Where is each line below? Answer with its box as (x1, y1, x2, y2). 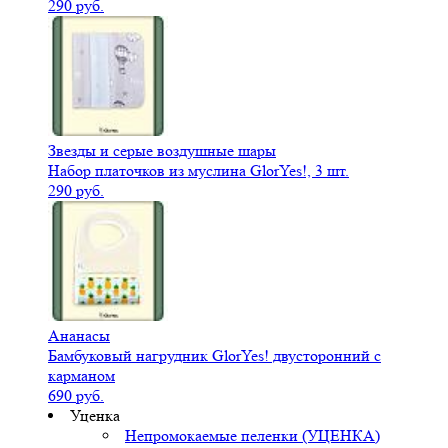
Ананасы (48, 326, 110, 346)
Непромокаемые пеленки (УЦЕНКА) (125, 426, 380, 446)
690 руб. (48, 386, 104, 406)
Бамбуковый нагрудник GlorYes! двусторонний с (48, 346, 381, 366)
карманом (48, 366, 115, 386)
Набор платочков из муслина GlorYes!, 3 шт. (48, 161, 349, 181)
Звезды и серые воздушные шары (48, 141, 276, 161)
